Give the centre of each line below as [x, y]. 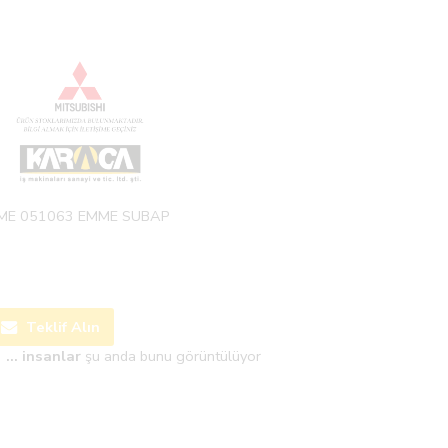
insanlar [51, 355]
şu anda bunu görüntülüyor [171, 355]
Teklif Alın [62, 326]
